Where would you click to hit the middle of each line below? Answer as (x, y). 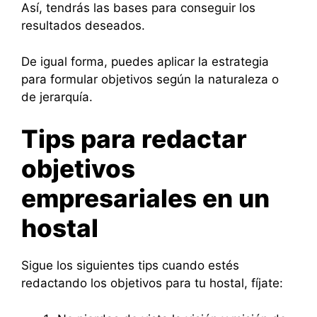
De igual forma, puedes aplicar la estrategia (145, 61)
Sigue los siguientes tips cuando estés (130, 266)
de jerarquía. (57, 97)
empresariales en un (145, 198)
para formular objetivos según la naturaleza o (150, 79)
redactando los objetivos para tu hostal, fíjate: (152, 283)
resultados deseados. (83, 26)
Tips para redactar (134, 139)
